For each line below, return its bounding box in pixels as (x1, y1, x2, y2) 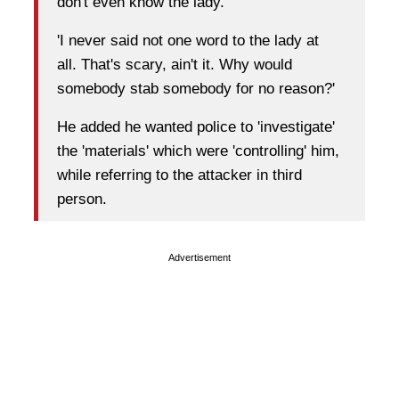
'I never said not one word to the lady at (57, 32, 319, 50)
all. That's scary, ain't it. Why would (57, 56, 292, 74)
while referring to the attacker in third (57, 167, 302, 184)
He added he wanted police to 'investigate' (57, 118, 335, 136)
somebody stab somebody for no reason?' (57, 80, 335, 98)
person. (57, 191, 111, 208)
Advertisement (168, 251, 231, 263)
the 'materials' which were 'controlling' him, (57, 142, 339, 160)
